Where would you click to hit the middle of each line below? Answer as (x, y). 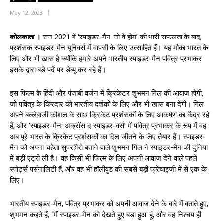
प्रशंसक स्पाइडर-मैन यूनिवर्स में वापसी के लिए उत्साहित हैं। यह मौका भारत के (109, 48)
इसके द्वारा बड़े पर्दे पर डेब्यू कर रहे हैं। (58, 69)
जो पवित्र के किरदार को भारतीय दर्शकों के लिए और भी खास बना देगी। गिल (107, 104)
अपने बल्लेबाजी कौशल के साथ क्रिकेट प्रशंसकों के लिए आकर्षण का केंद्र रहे (110, 115)
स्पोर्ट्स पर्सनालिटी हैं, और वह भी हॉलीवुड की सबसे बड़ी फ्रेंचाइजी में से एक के (108, 169)
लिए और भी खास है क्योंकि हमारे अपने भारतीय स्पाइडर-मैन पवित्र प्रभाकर (106, 58)
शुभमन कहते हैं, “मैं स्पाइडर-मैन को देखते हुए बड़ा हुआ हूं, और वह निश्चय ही (106, 214)
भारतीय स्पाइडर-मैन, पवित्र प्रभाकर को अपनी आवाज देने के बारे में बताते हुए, (109, 203)
